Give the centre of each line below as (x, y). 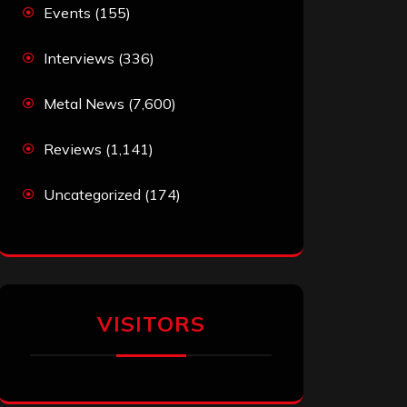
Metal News (84, 104)
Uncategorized (92, 195)
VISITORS (151, 324)
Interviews (79, 59)
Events (67, 13)
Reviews (73, 149)
